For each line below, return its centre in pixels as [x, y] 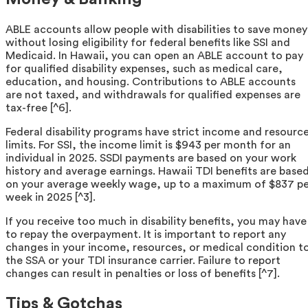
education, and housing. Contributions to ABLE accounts [151, 82]
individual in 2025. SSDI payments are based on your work [151, 158]
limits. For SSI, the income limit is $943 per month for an [148, 145]
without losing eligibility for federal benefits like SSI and [148, 43]
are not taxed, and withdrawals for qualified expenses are [153, 95]
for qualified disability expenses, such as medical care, [144, 69]
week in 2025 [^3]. [51, 198]
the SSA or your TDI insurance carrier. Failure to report [143, 261]
